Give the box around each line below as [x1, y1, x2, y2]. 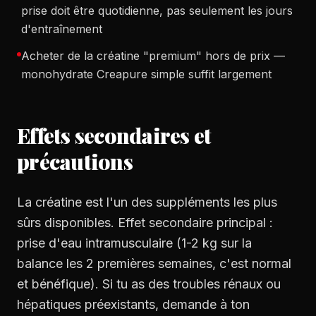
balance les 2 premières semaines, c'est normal [17, 256, 291, 271]
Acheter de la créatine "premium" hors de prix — [21, 49, 285, 63]
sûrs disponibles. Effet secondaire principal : [17, 215, 273, 230]
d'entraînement [21, 22, 102, 36]
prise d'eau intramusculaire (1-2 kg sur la [17, 236, 252, 250]
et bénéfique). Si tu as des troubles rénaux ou [17, 276, 281, 291]
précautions [17, 147, 133, 176]
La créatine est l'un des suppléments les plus [17, 195, 277, 209]
